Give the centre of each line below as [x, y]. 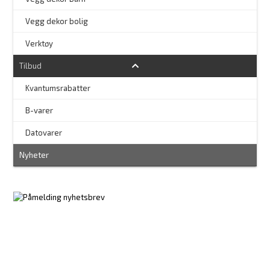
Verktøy [39, 43]
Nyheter [34, 155]
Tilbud [31, 65]
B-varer [39, 110]
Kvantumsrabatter [58, 88]
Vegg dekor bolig [57, 21]
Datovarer [44, 132]
